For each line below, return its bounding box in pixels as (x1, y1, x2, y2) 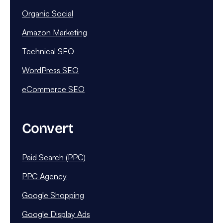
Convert (22, 120, 74, 137)
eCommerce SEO (22, 84, 85, 95)
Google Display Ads (22, 209, 90, 220)
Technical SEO (22, 46, 74, 57)
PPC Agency (22, 171, 67, 182)
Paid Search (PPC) (22, 152, 86, 163)
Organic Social (22, 8, 73, 19)
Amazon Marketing (22, 27, 87, 38)
